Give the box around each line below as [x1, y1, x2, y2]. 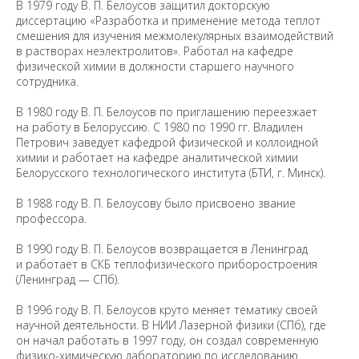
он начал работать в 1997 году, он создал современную [16, 333, 319, 348]
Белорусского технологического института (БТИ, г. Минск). [16, 165, 325, 180]
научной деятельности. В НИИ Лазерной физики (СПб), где [16, 317, 326, 333]
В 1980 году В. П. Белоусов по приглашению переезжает [16, 104, 317, 119]
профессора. [16, 211, 87, 226]
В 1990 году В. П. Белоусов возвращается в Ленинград [16, 241, 308, 256]
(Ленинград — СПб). [16, 272, 119, 287]
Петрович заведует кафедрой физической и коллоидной [16, 135, 318, 150]
